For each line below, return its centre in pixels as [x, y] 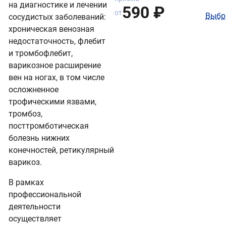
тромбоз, [25, 114]
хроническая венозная [51, 29]
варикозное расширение [55, 65]
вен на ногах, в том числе [56, 77]
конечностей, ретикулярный [61, 150]
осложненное [34, 89]
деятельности [35, 206]
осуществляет [35, 218]
